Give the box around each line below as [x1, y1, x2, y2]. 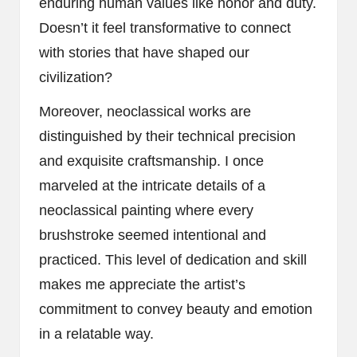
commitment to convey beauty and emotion [39, 300, 312, 317]
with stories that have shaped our [39, 44, 249, 61]
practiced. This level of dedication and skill [39, 251, 307, 268]
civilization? [39, 69, 112, 85]
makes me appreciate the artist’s [39, 276, 245, 292]
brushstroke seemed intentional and [39, 226, 266, 243]
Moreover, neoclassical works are [39, 103, 251, 120]
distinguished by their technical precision [39, 127, 296, 144]
